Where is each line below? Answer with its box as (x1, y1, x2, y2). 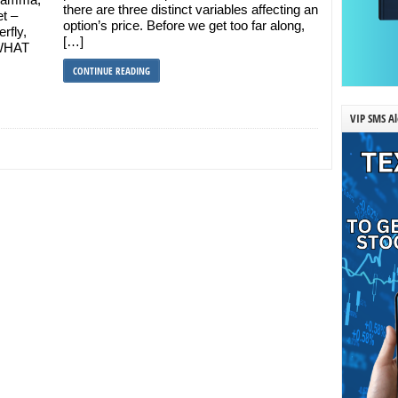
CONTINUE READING (72, 64, 150, 77)
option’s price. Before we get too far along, (62, 18, 305, 33)
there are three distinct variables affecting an (62, 2, 318, 17)
